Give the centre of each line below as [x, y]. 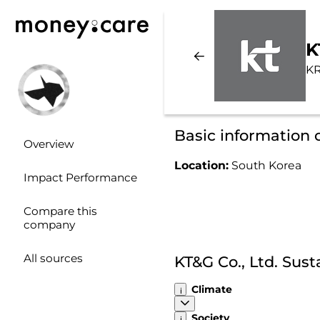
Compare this [60, 211]
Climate [212, 289]
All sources [53, 259]
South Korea [266, 165]
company [49, 225]
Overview [49, 144]
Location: [202, 165]
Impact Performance [80, 178]
